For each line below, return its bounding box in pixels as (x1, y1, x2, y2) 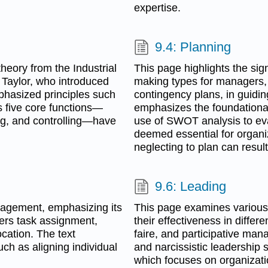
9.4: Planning (155, 39, 232, 54)
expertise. (134, 1, 181, 14)
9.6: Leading (155, 178, 227, 194)
